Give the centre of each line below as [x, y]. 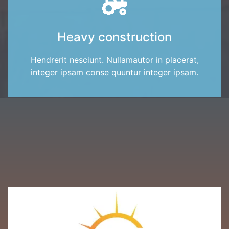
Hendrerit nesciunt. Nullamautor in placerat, [114, 60]
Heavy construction [114, 37]
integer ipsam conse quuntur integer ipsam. [114, 72]
